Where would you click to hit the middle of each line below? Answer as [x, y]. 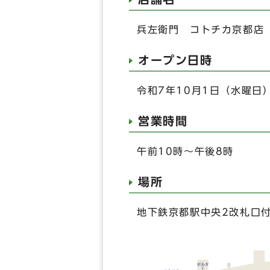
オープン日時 [175, 60]
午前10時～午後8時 [185, 152]
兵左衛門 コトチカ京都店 [201, 30]
